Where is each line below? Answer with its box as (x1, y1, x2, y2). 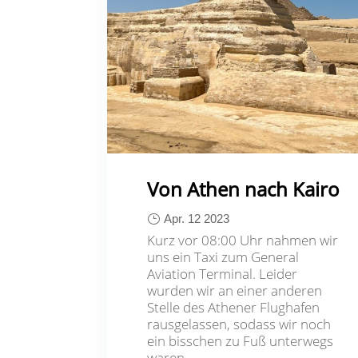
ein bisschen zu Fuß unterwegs (147, 331, 334, 350)
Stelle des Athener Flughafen (147, 297, 320, 316)
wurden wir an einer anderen (147, 280, 323, 300)
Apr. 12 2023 (164, 211, 230, 225)
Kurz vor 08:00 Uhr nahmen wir (147, 230, 339, 249)
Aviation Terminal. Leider (147, 264, 298, 283)
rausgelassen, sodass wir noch (147, 314, 332, 333)
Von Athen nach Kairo (147, 175, 340, 202)
